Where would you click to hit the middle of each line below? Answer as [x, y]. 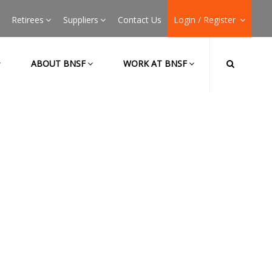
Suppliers [80, 20]
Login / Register [206, 20]
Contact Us [139, 20]
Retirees [27, 20]
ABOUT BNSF [58, 63]
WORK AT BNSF [155, 63]
